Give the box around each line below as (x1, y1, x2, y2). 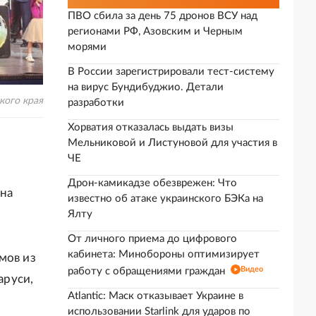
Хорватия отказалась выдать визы (68, 122, 233, 133)
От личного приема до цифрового (68, 233, 237, 244)
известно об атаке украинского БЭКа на (68, 193, 263, 204)
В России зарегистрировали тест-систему (68, 66, 274, 77)
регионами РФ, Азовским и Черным (68, 26, 243, 37)
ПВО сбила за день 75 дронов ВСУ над (68, 11, 257, 21)
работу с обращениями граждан (68, 266, 225, 276)
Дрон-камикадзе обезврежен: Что (68, 178, 237, 188)
